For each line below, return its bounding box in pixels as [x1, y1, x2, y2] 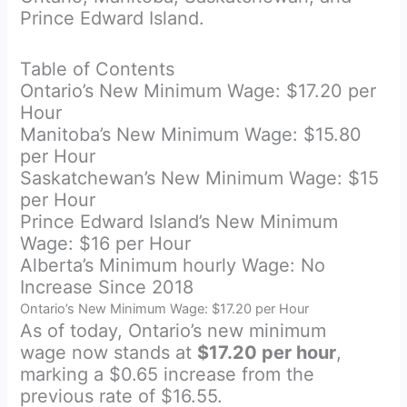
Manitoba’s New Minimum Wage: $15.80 [20, 123, 362, 145]
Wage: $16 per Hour [20, 232, 192, 254]
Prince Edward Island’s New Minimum [20, 210, 339, 233]
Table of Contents [20, 57, 175, 80]
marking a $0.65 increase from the [20, 362, 315, 385]
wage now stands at [20, 341, 198, 363]
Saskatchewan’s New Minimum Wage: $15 [20, 166, 380, 189]
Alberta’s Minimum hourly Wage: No [20, 253, 326, 276]
